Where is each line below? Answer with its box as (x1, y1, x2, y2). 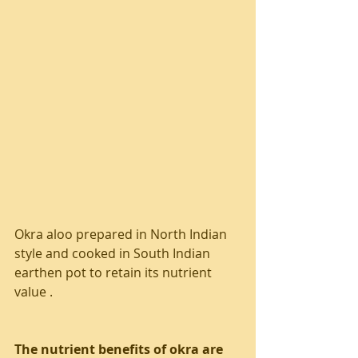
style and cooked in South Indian (14, 244, 213, 262)
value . (14, 282, 56, 300)
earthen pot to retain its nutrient (14, 263, 215, 281)
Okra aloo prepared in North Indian (14, 225, 230, 243)
